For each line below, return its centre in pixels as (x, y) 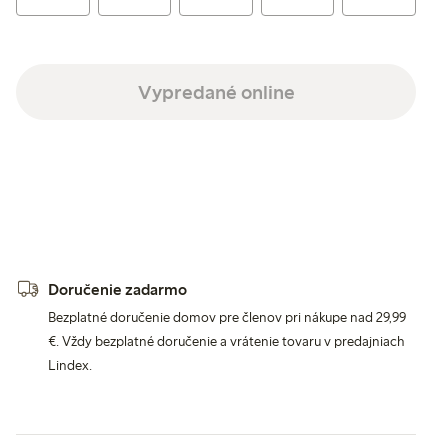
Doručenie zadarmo (117, 290)
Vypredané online (216, 91)
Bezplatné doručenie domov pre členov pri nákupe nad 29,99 (227, 317)
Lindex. (70, 365)
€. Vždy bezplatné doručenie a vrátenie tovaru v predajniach (226, 341)
